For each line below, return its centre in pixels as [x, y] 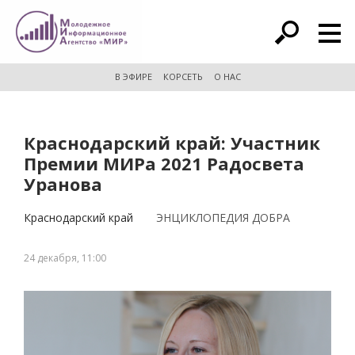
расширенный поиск [185, 36]
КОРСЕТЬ [183, 76]
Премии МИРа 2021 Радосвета [164, 163]
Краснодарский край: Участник [172, 143]
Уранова [63, 184]
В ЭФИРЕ [133, 76]
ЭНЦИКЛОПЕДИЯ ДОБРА [223, 218]
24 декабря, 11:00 [65, 258]
